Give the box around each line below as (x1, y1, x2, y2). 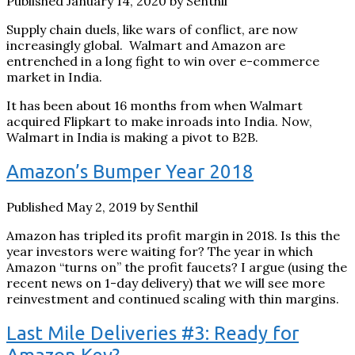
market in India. (6, 69, 102, 86)
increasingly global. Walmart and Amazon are (6, 37, 285, 54)
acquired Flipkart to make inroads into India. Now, (6, 113, 312, 130)
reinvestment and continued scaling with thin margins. (6, 291, 339, 307)
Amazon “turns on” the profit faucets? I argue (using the (6, 259, 347, 276)
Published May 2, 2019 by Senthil (6, 199, 198, 216)
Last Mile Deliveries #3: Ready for (6, 323, 299, 345)
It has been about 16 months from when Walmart (6, 97, 303, 114)
